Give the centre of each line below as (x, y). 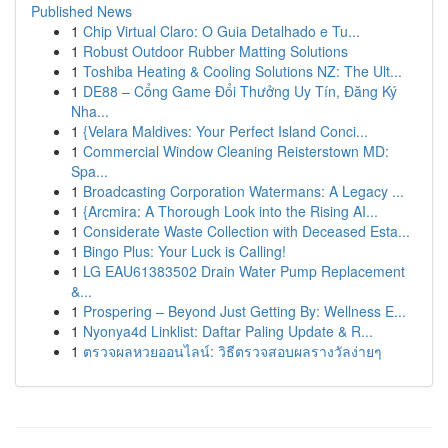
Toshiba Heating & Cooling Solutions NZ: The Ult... (242, 71)
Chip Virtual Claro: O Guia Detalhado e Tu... (221, 31)
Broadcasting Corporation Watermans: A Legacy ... (243, 191)
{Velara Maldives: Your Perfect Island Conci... (225, 131)
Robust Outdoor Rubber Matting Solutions (215, 51)
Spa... (89, 171)
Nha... (90, 111)
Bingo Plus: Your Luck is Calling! (184, 251)
